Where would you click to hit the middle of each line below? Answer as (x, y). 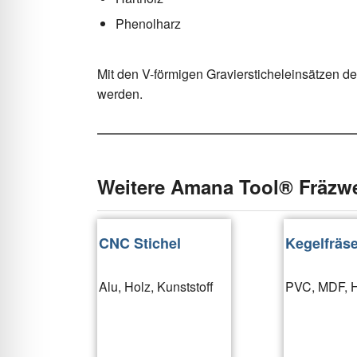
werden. (120, 94)
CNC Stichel (140, 243)
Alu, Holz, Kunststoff (156, 286)
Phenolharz (148, 23)
